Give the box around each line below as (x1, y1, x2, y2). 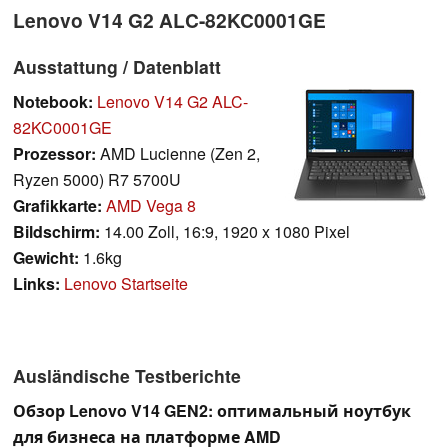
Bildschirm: (13, 219, 100, 243)
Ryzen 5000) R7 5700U (13, 167, 181, 191)
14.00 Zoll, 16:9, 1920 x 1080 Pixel (100, 219, 350, 243)
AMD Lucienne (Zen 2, (96, 141, 260, 165)
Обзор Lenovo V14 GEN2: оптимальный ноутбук (13, 398, 411, 422)
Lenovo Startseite (64, 271, 188, 295)
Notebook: (13, 89, 93, 113)
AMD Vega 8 (106, 193, 196, 217)
